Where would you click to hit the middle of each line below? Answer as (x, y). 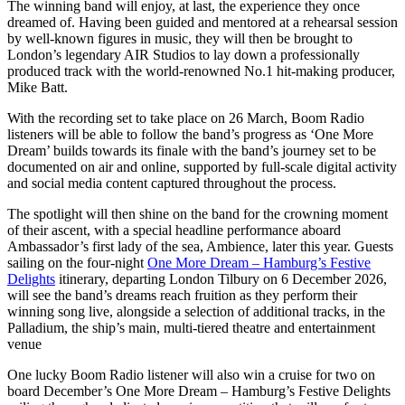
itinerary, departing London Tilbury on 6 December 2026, (221, 278)
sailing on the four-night (77, 262)
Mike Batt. (38, 87)
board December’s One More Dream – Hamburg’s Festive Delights (199, 391)
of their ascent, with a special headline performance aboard (174, 230)
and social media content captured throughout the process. (172, 183)
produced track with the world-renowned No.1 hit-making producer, (201, 71)
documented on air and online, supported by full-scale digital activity (202, 166)
